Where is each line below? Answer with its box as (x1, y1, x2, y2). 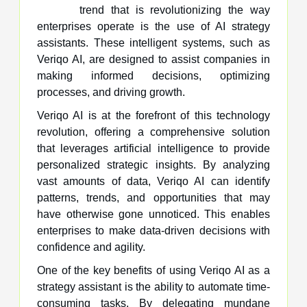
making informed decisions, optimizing (37, 69, 270, 82)
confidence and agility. (37, 241, 145, 253)
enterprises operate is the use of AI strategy (37, 20, 270, 32)
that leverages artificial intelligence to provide (37, 142, 270, 154)
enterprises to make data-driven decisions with (37, 224, 270, 236)
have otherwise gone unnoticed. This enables (37, 208, 270, 220)
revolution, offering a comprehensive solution (37, 125, 270, 138)
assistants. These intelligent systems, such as (37, 36, 270, 49)
